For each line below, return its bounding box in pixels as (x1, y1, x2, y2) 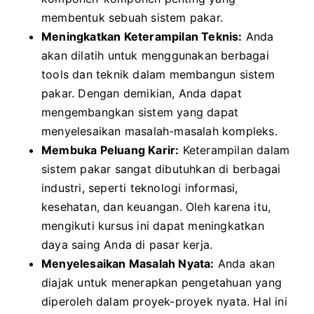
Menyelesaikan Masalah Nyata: (41, 257, 214, 271)
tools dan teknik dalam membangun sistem (41, 67, 275, 81)
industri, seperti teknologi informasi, (41, 181, 238, 195)
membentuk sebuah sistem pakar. (41, 11, 223, 25)
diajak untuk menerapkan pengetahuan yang (41, 275, 282, 289)
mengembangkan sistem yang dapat (41, 105, 239, 119)
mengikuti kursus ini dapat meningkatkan (41, 219, 264, 233)
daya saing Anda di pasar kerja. (41, 238, 213, 252)
